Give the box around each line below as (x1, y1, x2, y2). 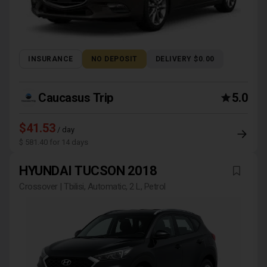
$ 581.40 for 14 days (19, 138, 88, 147)
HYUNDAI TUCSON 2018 (19, 163, 157, 178)
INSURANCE (28, 55, 73, 63)
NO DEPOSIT (91, 55, 138, 63)
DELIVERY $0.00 (155, 55, 215, 63)
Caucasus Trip (38, 91, 113, 105)
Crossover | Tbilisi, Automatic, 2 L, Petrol (19, 181, 166, 192)
